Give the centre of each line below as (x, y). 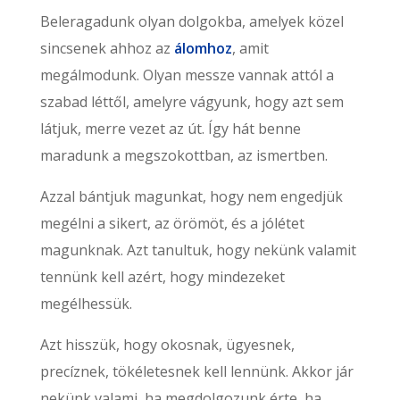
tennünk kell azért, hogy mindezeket (162, 277)
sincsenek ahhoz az (107, 49)
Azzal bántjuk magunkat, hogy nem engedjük (191, 197)
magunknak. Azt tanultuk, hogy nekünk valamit (198, 250)
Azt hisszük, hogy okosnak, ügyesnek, (167, 345)
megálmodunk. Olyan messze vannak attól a (187, 75)
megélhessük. (86, 304)
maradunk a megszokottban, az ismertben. (183, 156)
